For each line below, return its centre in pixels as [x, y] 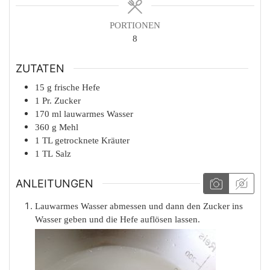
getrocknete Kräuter [92, 140]
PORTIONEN [135, 26]
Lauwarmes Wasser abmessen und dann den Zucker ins [139, 206]
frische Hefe [77, 87]
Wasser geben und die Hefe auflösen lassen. [118, 220]
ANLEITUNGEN [55, 184]
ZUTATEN [40, 68]
